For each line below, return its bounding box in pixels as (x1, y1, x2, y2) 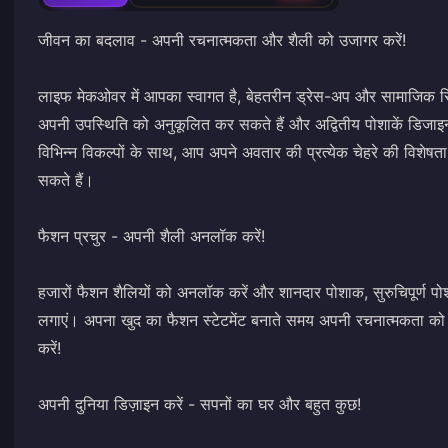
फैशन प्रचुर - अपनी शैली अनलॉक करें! (38, 225, 265, 246)
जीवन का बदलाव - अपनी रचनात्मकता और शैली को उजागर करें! (38, 29, 406, 50)
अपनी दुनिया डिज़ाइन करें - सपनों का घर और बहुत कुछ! (38, 393, 361, 414)
